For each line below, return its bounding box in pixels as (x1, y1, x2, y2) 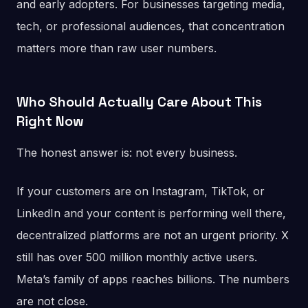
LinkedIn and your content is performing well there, (16, 206, 286, 221)
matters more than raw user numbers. (16, 41, 217, 56)
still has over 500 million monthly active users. (16, 250, 257, 265)
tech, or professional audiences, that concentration (16, 19, 285, 34)
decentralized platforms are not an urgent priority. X (16, 228, 289, 243)
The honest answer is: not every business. (16, 146, 237, 160)
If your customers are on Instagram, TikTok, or (16, 184, 265, 199)
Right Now (16, 112, 84, 131)
